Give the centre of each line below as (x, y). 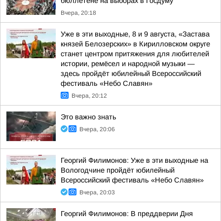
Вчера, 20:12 (89, 96)
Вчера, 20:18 (78, 13)
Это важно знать (89, 117)
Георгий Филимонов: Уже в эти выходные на (134, 160)
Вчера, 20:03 (97, 192)
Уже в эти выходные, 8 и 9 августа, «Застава (135, 34)
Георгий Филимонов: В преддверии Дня (127, 214)
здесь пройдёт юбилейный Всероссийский (131, 74)
